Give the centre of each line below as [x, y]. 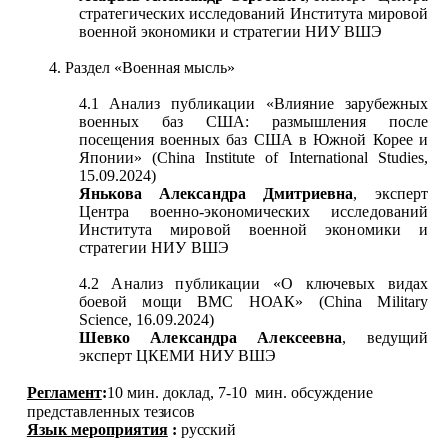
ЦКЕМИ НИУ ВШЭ [206, 356]
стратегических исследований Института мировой [253, 14]
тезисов [169, 412]
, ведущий [385, 338]
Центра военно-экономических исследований [253, 212]
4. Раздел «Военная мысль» [142, 68]
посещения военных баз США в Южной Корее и [253, 140]
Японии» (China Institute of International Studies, [253, 158]
